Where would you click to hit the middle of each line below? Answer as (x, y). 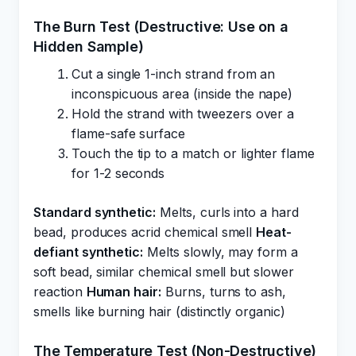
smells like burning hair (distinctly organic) (159, 311)
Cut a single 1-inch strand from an (174, 74)
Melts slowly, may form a (221, 252)
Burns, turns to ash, (224, 292)
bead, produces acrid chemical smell (145, 232)
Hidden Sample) (89, 46)
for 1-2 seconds (118, 173)
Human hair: (124, 292)
